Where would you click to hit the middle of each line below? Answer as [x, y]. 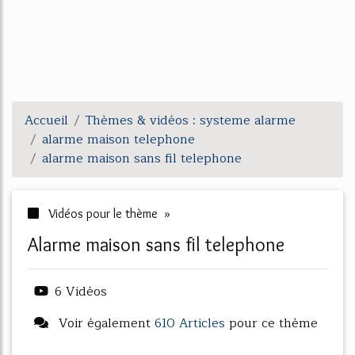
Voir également [105, 323]
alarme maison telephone [118, 139]
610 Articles [190, 323]
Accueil [46, 120]
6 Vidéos [81, 292]
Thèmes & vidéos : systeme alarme [191, 120]
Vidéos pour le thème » [108, 214]
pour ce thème [271, 323]
